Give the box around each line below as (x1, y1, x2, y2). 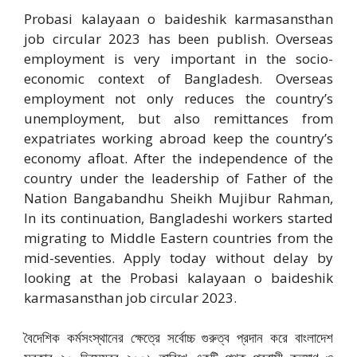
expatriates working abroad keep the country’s (24, 128, 333, 147)
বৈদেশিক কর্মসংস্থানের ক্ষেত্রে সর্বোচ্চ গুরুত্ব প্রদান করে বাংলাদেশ (24, 328, 333, 347)
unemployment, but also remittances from (24, 108, 333, 127)
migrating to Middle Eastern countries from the (24, 228, 333, 247)
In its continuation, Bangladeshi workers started (24, 208, 333, 227)
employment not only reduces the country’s (24, 88, 333, 108)
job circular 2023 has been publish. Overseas (24, 29, 333, 48)
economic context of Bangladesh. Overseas (24, 69, 333, 88)
